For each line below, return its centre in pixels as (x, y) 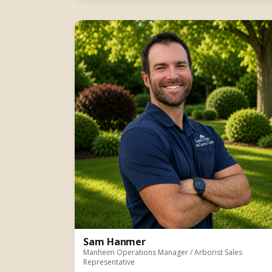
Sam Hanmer (115, 241)
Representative (109, 262)
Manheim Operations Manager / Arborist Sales (163, 252)
